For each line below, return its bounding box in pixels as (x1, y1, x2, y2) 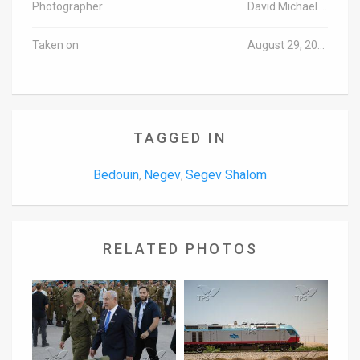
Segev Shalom (186, 166, 267, 182)
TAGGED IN (133, 129, 227, 146)
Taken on (32, 38, 79, 51)
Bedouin (93, 166, 139, 182)
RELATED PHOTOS (102, 239, 258, 257)
